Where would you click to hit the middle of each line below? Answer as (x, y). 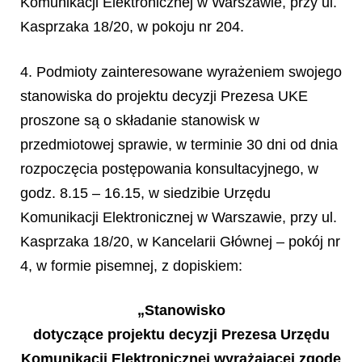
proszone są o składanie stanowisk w (140, 120)
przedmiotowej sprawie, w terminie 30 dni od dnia (179, 145)
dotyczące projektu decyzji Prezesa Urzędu (181, 334)
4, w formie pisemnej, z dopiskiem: (131, 266)
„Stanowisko (181, 310)
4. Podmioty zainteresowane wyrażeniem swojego (181, 72)
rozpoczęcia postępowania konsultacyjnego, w (169, 169)
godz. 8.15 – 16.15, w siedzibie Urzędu (145, 193)
